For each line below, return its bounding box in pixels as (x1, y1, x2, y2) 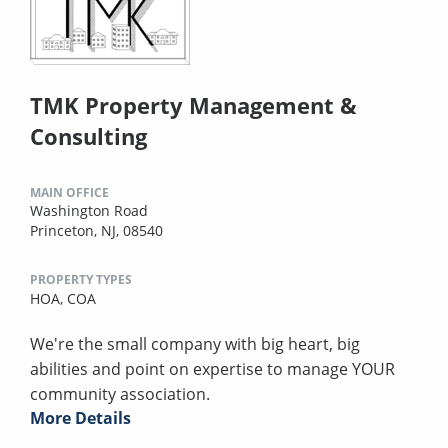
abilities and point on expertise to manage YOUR (30, 358, 395, 381)
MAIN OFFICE (30, 184, 109, 202)
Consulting (30, 121, 147, 152)
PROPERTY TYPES (30, 271, 132, 289)
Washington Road (30, 201, 148, 221)
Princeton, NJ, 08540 (30, 221, 163, 241)
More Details (30, 407, 131, 430)
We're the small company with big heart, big (30, 333, 360, 356)
